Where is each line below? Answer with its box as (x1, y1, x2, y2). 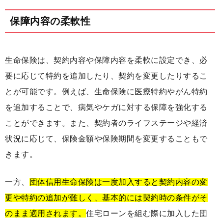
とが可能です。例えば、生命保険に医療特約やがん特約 (5, 87, 208, 96)
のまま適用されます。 (5, 209, 86, 218)
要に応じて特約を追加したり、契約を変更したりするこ (5, 71, 208, 80)
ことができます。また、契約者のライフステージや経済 (5, 118, 208, 127)
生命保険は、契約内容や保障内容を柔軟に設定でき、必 (5, 55, 208, 64)
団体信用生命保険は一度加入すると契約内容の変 (29, 177, 208, 186)
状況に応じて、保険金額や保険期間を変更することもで (5, 134, 208, 143)
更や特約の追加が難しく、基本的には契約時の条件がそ (5, 193, 208, 202)
